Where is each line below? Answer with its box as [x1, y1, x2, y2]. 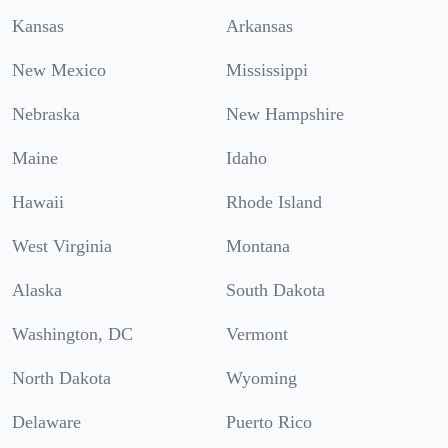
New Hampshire [226, 103, 344, 124]
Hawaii [12, 191, 64, 212]
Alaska [12, 279, 62, 300]
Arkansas [226, 15, 293, 36]
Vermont [226, 323, 288, 344]
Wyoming [226, 367, 297, 388]
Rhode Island [226, 191, 322, 212]
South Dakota [226, 279, 325, 300]
